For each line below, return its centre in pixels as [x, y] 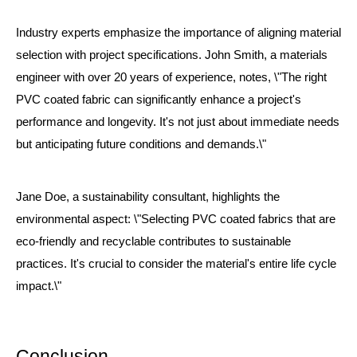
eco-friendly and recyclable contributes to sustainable [153, 241]
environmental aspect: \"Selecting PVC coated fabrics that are [176, 219]
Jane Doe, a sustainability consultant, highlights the [148, 196]
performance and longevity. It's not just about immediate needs [178, 122]
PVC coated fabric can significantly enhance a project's [159, 99]
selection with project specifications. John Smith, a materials [172, 55]
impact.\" [39, 286]
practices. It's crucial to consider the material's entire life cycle [176, 263]
